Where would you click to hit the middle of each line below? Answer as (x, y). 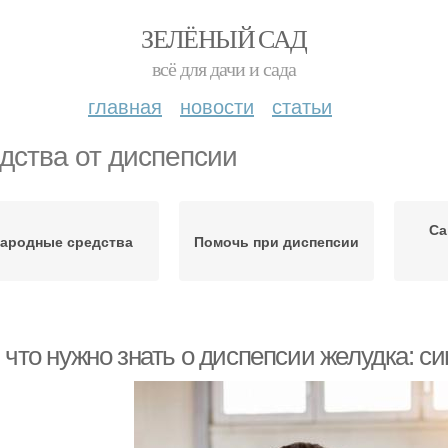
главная (125, 105)
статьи (302, 105)
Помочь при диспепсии (276, 241)
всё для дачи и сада (224, 68)
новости (217, 105)
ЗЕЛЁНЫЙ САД (224, 38)
